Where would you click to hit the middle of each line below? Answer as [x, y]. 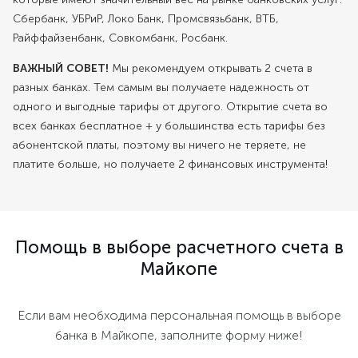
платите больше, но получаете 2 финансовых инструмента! [170, 165]
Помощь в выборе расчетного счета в [179, 248]
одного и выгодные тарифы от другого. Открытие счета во [170, 107]
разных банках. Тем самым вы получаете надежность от [161, 88]
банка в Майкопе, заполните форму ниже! [179, 336]
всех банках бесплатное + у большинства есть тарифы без [169, 126]
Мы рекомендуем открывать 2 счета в [211, 69]
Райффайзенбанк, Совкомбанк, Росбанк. [120, 38]
